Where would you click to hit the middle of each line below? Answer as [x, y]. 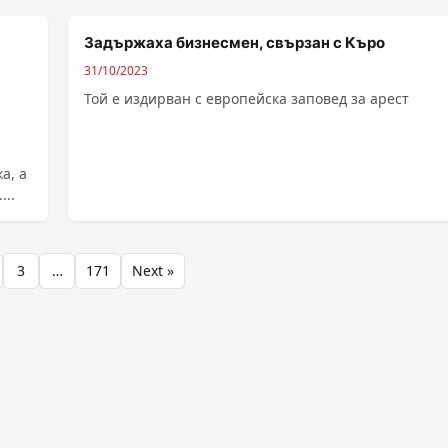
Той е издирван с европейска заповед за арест [246, 98]
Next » [153, 270]
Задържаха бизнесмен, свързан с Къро [234, 42]
